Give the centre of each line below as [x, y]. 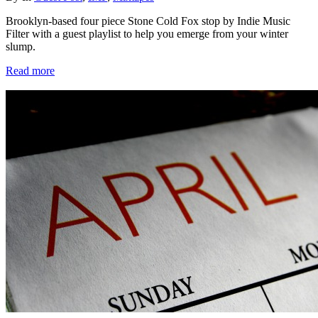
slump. [21, 46]
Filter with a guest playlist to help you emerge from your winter [147, 33]
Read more [30, 70]
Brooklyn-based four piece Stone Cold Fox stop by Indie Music [148, 21]
